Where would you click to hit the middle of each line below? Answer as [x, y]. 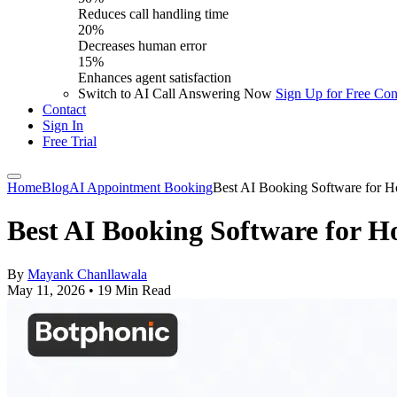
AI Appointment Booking [141, 187]
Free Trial [70, 141]
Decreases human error [142, 46]
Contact [64, 109]
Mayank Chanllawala [87, 274]
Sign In [63, 125]
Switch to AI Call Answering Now [175, 93]
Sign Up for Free [325, 93]
